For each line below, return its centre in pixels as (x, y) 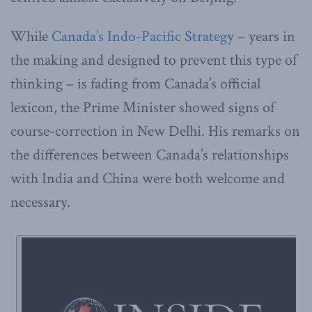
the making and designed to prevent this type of (154, 60)
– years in (265, 36)
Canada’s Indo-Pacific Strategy (143, 36)
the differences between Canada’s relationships (150, 155)
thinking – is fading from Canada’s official (135, 84)
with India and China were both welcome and (148, 178)
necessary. (40, 202)
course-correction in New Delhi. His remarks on (155, 131)
